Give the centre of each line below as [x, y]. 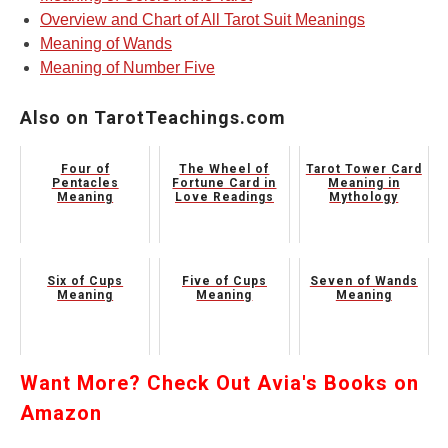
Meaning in [363, 183]
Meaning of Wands [106, 44]
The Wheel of [224, 169]
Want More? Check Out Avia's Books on [219, 383]
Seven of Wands [363, 281]
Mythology [364, 197]
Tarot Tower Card [363, 169]
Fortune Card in [224, 183]
